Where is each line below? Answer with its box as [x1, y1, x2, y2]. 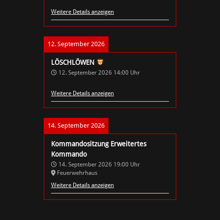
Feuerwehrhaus [57, 169, 97, 176]
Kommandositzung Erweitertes [51, 140, 146, 148]
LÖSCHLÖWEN [51, 58, 96, 66]
